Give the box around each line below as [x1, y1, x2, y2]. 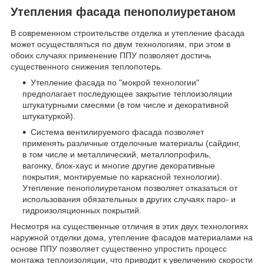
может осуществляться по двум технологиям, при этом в [11, 39, 230, 49]
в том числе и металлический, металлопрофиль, [22, 149, 211, 159]
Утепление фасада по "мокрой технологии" [31, 77, 199, 87]
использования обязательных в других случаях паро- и [22, 194, 236, 204]
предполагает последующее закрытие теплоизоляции [22, 88, 232, 98]
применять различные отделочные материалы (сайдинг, [22, 138, 240, 148]
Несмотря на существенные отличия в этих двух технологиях [11, 221, 248, 231]
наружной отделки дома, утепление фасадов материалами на [11, 232, 253, 242]
